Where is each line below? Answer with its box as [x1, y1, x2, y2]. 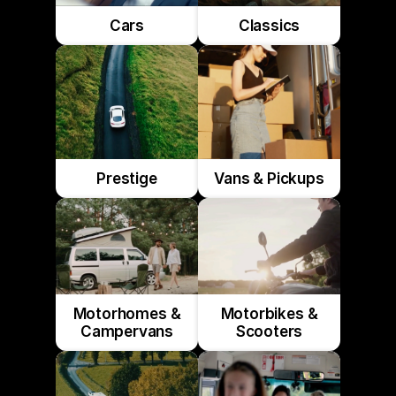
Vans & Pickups [214, 170, 324, 187]
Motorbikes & [220, 305, 318, 323]
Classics [238, 17, 301, 34]
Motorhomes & [72, 305, 181, 323]
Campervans [80, 323, 174, 340]
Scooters [235, 323, 303, 340]
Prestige [96, 170, 157, 187]
